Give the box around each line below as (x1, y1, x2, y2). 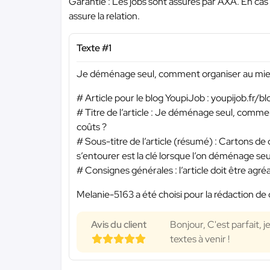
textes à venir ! (170, 232, 230, 245)
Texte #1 (77, 42, 111, 54)
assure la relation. (69, 10, 140, 22)
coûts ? (77, 120, 107, 133)
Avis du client (91, 218, 146, 231)
